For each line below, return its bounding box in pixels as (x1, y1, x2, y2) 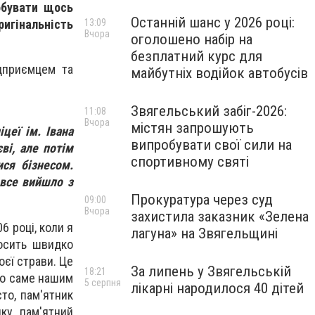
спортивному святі (131, 153, 249, 170)
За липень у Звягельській (131, 263, 291, 280)
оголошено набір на (131, 31, 252, 48)
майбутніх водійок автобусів (131, 65, 308, 82)
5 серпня (84, 277, 121, 288)
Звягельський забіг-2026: (131, 103, 287, 120)
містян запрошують (131, 120, 254, 136)
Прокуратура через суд (131, 191, 273, 208)
